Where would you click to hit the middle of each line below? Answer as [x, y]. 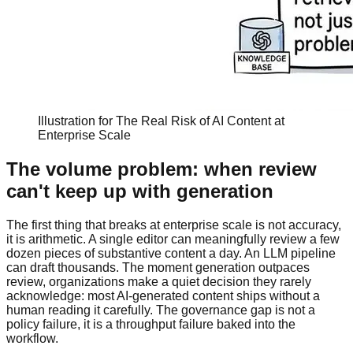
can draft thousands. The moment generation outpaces [158, 268]
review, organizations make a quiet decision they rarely [159, 282]
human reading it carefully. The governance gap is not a [161, 310]
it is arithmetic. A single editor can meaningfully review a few [173, 240]
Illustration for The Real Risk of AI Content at [161, 121]
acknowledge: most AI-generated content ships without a [163, 296]
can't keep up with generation [140, 191]
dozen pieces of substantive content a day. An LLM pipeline [171, 254]
